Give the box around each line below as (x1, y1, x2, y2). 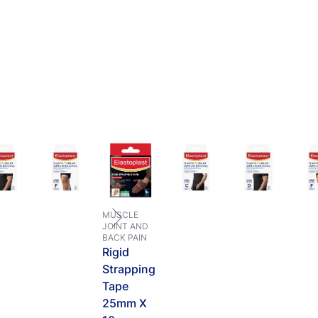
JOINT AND (102, 221, 148, 231)
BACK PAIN (102, 232, 147, 243)
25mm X (102, 296, 147, 310)
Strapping (102, 262, 155, 276)
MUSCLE (102, 209, 138, 220)
